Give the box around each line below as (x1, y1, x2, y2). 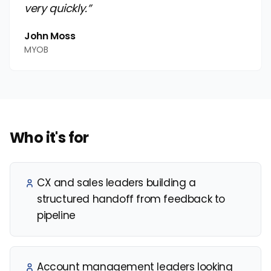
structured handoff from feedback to (37, 191, 226, 206)
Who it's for (10, 127, 89, 148)
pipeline (37, 207, 76, 223)
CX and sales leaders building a (37, 175, 196, 190)
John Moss (24, 28, 76, 43)
